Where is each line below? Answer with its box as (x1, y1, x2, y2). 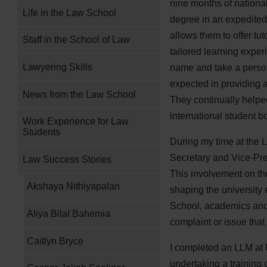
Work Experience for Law (23, 116, 129, 127)
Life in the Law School (23, 7, 117, 18)
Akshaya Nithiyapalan (27, 181, 120, 192)
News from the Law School (23, 89, 136, 100)
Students (23, 127, 61, 138)
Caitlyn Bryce (27, 235, 84, 246)
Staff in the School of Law (23, 35, 131, 45)
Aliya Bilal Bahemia (27, 208, 111, 219)
